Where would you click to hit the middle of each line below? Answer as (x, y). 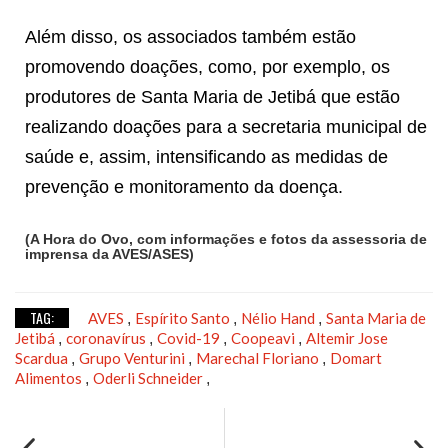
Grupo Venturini (133, 357)
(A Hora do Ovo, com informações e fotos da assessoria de (226, 238)
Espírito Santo (184, 317)
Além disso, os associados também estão (190, 36)
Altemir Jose (347, 337)
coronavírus (107, 337)
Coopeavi (264, 337)
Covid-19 (190, 337)
